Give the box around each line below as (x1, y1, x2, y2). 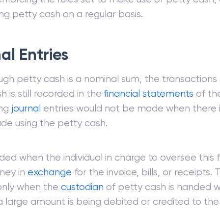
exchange (27, 166, 72, 178)
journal (11, 103, 41, 114)
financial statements (104, 88, 194, 99)
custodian (61, 181, 104, 192)
